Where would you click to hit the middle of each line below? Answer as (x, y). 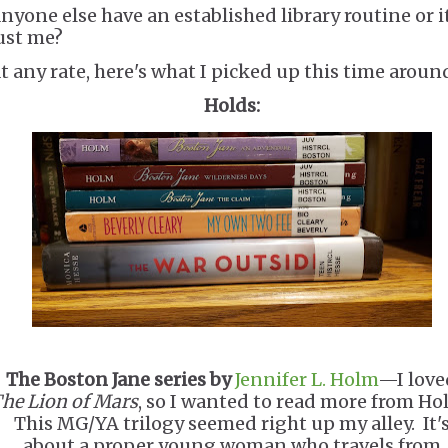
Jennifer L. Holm (306, 379)
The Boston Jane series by (120, 379)
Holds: (231, 105)
